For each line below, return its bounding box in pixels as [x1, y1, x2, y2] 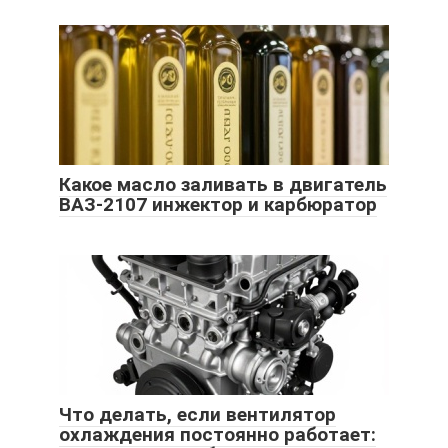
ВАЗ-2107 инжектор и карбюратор [59, 192, 377, 216]
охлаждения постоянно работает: [59, 422, 376, 446]
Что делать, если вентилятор [59, 402, 336, 426]
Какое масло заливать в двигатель [59, 172, 387, 196]
